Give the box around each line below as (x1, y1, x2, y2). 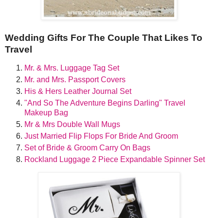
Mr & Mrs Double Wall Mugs (24, 120, 120, 129)
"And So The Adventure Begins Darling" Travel (24, 99, 185, 108)
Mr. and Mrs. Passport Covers (24, 75, 126, 84)
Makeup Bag (24, 109, 68, 117)
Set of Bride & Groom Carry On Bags (24, 143, 150, 152)
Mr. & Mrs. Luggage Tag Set (24, 64, 119, 73)
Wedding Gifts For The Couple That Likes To (5, 33, 202, 43)
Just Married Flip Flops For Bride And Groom (24, 132, 178, 141)
